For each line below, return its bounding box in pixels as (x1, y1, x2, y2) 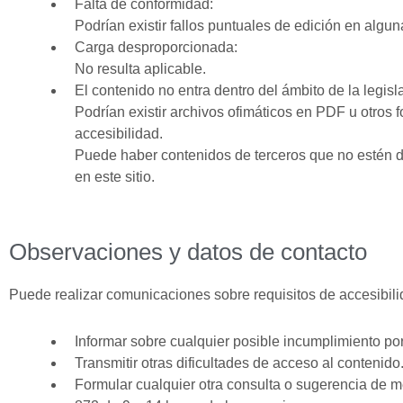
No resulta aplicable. (75, 61, 206, 76)
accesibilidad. (75, 126, 163, 141)
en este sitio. (75, 169, 155, 184)
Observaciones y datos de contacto (9, 239, 367, 264)
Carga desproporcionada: (75, 40, 237, 55)
